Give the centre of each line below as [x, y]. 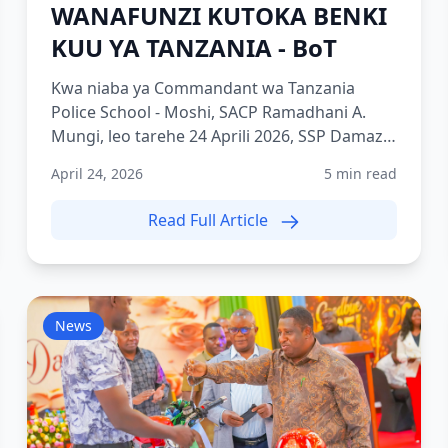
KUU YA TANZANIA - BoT [193, 47]
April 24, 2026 [96, 173]
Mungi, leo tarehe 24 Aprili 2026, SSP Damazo [221, 136]
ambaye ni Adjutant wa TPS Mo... [173, 160]
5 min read [361, 173]
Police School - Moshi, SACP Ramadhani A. [208, 112]
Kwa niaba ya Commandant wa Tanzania [202, 88]
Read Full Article [209, 220]
